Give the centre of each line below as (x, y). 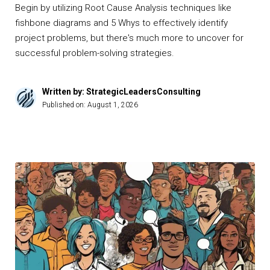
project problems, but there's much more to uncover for (129, 38)
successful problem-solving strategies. (95, 53)
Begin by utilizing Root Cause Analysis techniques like (123, 8)
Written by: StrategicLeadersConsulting (121, 92)
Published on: (65, 105)
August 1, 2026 (113, 105)
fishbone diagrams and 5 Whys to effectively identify (121, 23)
